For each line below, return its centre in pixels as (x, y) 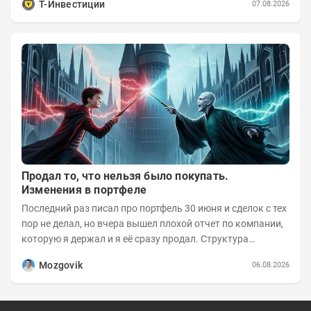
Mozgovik (61, 266)
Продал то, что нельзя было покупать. (125, 176)
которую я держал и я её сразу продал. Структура (111, 239)
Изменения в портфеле (84, 190)
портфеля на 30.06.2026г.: (80, 254)
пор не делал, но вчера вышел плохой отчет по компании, (152, 224)
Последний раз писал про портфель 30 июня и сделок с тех (57, 209)
